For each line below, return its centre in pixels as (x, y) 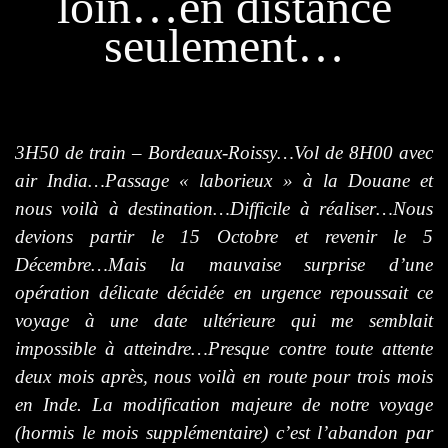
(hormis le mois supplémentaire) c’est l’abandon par (224, 432)
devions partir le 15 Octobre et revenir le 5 (224, 236)
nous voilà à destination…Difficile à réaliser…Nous (224, 208)
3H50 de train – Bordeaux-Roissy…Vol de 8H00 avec (224, 152)
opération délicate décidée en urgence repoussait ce (224, 292)
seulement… (224, 45)
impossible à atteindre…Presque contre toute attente (224, 348)
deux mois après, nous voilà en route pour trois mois (224, 376)
